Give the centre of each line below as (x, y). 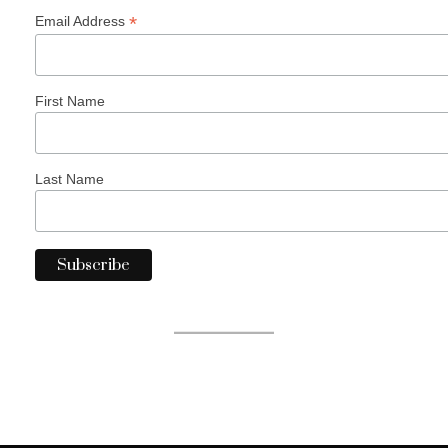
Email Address (82, 21)
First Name (70, 101)
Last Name (69, 178)
